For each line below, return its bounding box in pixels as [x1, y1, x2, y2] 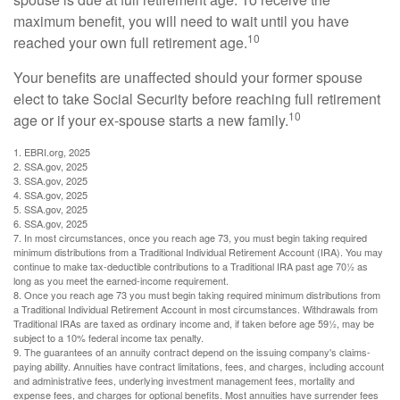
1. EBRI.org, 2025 [13, 145, 90, 159]
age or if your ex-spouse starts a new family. [13, 110, 288, 130]
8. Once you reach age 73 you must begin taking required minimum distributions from [13, 287, 380, 302]
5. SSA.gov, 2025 [13, 202, 87, 216]
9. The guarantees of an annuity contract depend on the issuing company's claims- [13, 345, 371, 359]
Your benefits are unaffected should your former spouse [13, 67, 362, 87]
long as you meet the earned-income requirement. [13, 273, 229, 287]
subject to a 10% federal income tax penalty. [13, 330, 204, 345]
